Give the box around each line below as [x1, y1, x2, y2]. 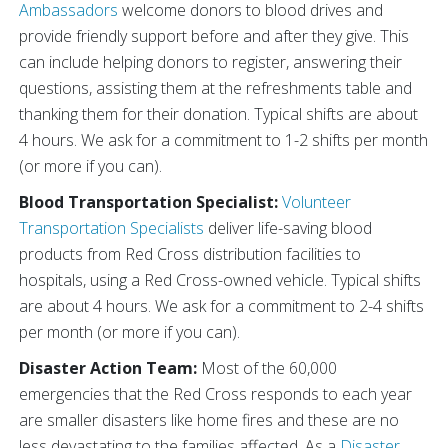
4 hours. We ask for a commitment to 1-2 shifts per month [19, 129, 428, 151]
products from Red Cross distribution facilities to [19, 243, 361, 265]
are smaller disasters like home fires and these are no [19, 409, 399, 431]
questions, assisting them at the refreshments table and [19, 77, 412, 99]
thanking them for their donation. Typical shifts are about [19, 103, 418, 125]
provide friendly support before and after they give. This [19, 25, 409, 47]
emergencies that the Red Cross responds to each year [19, 383, 412, 405]
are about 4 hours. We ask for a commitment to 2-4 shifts [19, 295, 424, 317]
